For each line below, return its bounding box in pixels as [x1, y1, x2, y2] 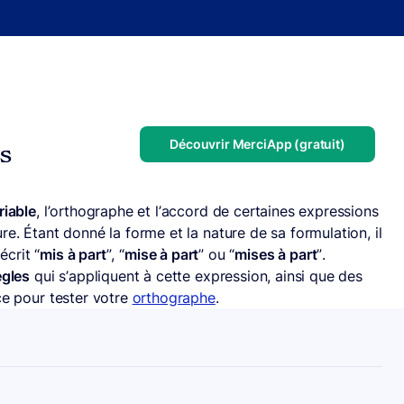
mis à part [40, 245, 106, 263]
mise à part [124, 245, 199, 263]
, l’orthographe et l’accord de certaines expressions [36, 202, 379, 220]
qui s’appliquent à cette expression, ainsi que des [30, 267, 363, 285]
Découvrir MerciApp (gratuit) [170, 136, 345, 151]
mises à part [234, 245, 317, 263]
